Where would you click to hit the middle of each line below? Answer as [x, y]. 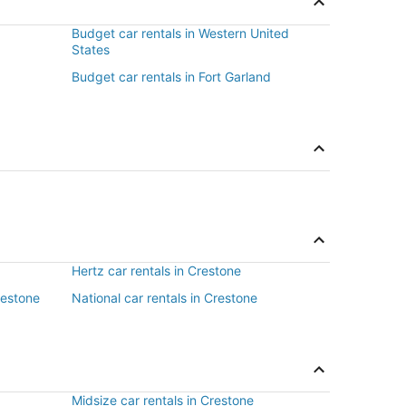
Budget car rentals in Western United [180, 33]
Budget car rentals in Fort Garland [171, 77]
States [91, 49]
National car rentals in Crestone [164, 298]
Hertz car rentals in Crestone [156, 271]
